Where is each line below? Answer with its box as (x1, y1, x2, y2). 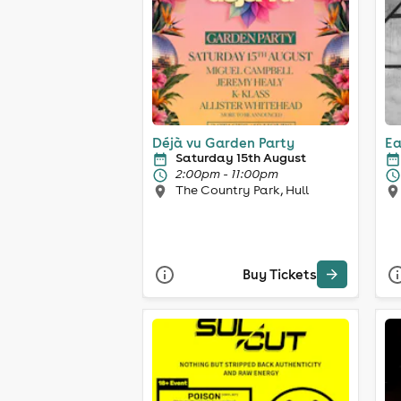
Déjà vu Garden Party (152, 133, 294, 151)
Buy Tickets (243, 266, 317, 284)
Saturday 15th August (175, 149, 306, 166)
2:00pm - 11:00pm (175, 165, 278, 182)
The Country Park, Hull (175, 181, 309, 198)
